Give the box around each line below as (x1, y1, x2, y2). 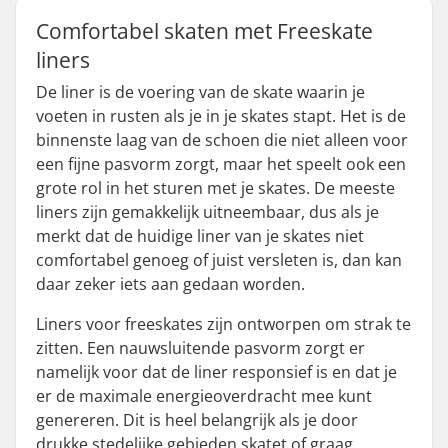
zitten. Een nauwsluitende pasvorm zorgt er (36, 337, 365, 359)
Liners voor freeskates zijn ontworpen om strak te (36, 313, 411, 335)
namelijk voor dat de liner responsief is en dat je (36, 361, 397, 383)
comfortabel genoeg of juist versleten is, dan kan (36, 249, 402, 271)
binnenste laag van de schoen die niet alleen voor (36, 129, 408, 151)
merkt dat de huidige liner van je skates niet (36, 225, 364, 247)
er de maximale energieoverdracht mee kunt (36, 385, 372, 407)
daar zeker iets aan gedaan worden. (36, 273, 305, 295)
